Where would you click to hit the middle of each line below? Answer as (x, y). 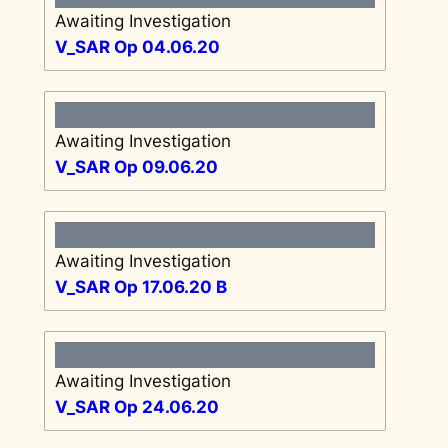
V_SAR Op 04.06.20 (137, 46)
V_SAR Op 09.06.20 (136, 166)
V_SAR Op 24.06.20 (136, 406)
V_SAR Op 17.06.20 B (140, 286)
